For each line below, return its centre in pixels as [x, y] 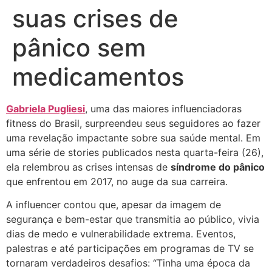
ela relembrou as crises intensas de [88, 167]
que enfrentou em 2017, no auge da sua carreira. [117, 182]
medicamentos [98, 77]
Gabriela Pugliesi [46, 109]
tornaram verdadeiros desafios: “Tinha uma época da [128, 263]
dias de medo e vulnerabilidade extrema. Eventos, [121, 234]
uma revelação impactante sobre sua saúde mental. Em [133, 138]
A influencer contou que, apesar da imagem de [114, 205]
